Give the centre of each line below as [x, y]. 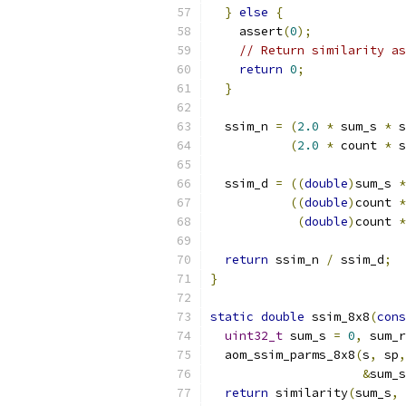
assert [246, 31]
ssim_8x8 [337, 317]
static [232, 317]
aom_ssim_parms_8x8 [283, 355]
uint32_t [254, 336]
